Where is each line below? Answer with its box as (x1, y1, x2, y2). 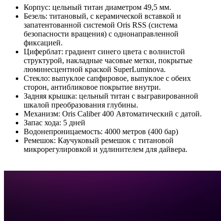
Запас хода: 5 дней (24, 118, 85, 127)
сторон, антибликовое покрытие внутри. (24, 82, 161, 91)
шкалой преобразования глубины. (24, 100, 138, 109)
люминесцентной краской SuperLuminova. (24, 65, 166, 74)
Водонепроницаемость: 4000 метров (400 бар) (24, 127, 178, 136)
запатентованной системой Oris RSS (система (24, 20, 178, 29)
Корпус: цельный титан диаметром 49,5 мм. (24, 2, 171, 11)
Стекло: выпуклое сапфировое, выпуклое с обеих (24, 74, 191, 82)
